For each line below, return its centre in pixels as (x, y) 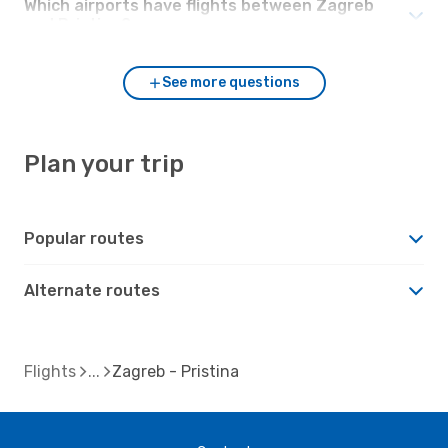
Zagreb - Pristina (175, 371)
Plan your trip (104, 163)
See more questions (231, 82)
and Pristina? (77, 24)
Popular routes (84, 238)
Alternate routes (92, 290)
